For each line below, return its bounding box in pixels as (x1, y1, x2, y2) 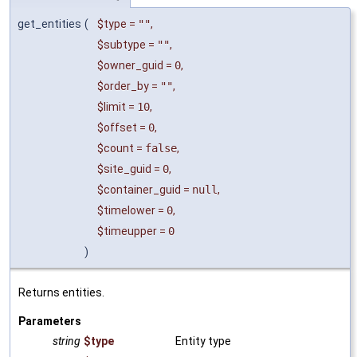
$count (97, 141, 134, 155)
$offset (97, 120, 137, 134)
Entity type (175, 334, 231, 347)
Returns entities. (18, 285, 104, 299)
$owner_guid (97, 58, 163, 72)
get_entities (18, 17, 81, 30)
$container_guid (97, 182, 181, 196)
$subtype (97, 37, 146, 51)
